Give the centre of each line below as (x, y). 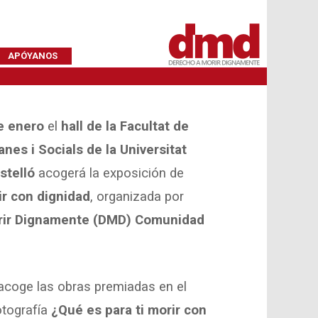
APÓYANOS (33, 56)
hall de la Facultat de (125, 126)
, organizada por (137, 197)
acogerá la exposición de (111, 173)
